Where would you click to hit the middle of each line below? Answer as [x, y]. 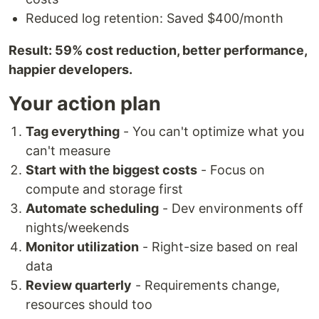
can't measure [68, 150]
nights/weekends [77, 227]
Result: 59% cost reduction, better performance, [158, 50]
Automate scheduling [92, 208]
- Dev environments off [231, 208]
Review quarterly [79, 285]
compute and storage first [104, 189]
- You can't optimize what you [212, 131]
